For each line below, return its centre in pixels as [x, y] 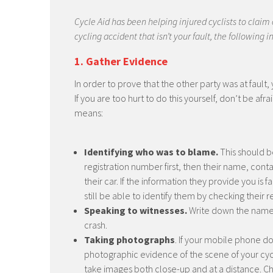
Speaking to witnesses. [136, 210]
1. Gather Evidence [121, 61]
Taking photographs [129, 239]
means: [89, 113]
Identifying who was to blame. [151, 152]
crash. [96, 225]
